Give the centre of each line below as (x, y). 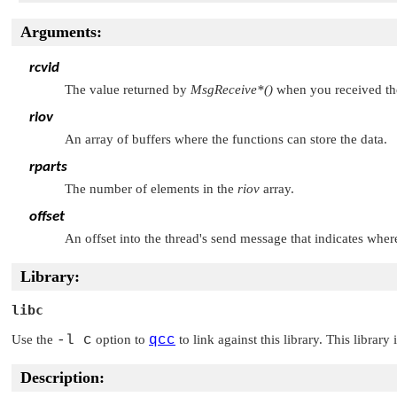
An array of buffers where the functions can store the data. (226, 139)
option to (121, 339)
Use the (34, 339)
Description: (62, 377)
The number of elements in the (151, 189)
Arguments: (61, 32)
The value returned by (128, 90)
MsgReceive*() (232, 90)
